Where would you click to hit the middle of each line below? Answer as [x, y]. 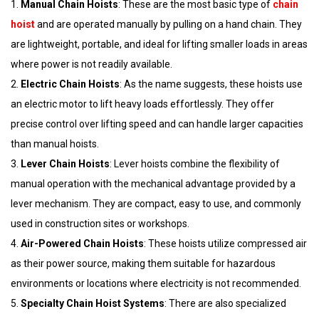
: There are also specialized [225, 303]
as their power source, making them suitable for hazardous [143, 263]
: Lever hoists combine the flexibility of [195, 163]
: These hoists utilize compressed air [225, 243]
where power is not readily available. [91, 64]
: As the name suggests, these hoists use [211, 84]
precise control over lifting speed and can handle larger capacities [157, 124]
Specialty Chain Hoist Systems [93, 303]
